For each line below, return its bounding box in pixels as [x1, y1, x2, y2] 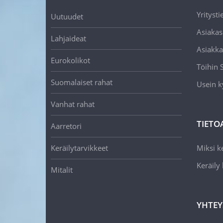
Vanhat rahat [51, 99, 95, 109]
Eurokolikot [51, 55, 90, 65]
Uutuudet [51, 11, 83, 21]
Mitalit [51, 165, 73, 175]
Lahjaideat [51, 33, 86, 43]
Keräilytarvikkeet [51, 143, 108, 153]
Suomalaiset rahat [51, 77, 112, 87]
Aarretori [51, 121, 82, 131]
